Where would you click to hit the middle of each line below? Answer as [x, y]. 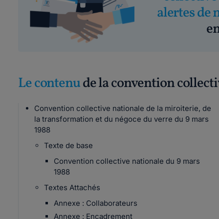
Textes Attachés [72, 187]
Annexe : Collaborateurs [96, 203]
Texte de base [68, 145]
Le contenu [49, 83]
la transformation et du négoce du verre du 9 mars [121, 119]
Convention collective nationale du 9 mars [127, 161]
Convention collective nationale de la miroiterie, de [123, 108]
